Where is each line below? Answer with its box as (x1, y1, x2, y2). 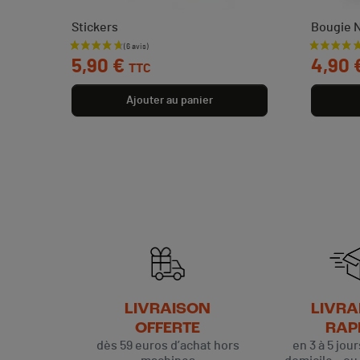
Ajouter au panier (126, 94, 213, 106)
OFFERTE (135, 321, 201, 337)
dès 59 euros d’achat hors (96, 339, 239, 353)
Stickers (72, 21, 118, 35)
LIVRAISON (125, 301, 211, 318)
